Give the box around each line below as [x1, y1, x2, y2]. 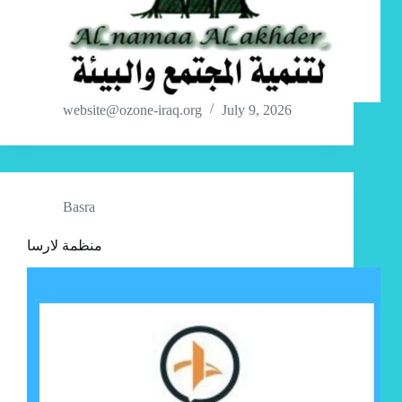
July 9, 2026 [222, 102, 292, 118]
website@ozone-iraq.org [63, 102, 202, 118]
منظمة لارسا [27, 238, 102, 254]
